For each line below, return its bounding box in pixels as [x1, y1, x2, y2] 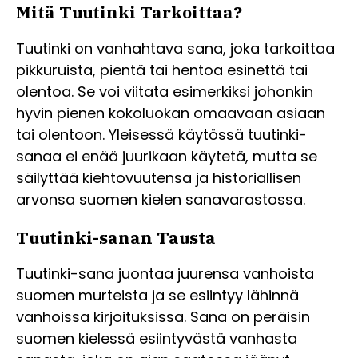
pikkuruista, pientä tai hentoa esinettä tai [16, 60, 308, 81]
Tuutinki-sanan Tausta [16, 226, 216, 249]
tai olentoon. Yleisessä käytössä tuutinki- [16, 125, 307, 145]
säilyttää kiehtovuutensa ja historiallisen [16, 168, 301, 189]
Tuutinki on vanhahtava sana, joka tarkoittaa [16, 38, 335, 59]
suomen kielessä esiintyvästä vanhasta [16, 328, 297, 349]
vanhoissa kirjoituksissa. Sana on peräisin [16, 307, 310, 328]
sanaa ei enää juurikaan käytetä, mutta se [16, 146, 317, 167]
